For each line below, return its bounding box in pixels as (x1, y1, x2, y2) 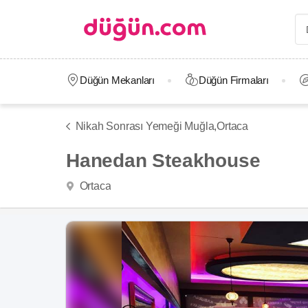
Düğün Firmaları (198, 74, 269, 86)
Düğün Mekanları (79, 74, 155, 86)
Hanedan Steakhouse (66, 150, 261, 171)
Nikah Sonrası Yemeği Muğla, (75, 120, 217, 132)
